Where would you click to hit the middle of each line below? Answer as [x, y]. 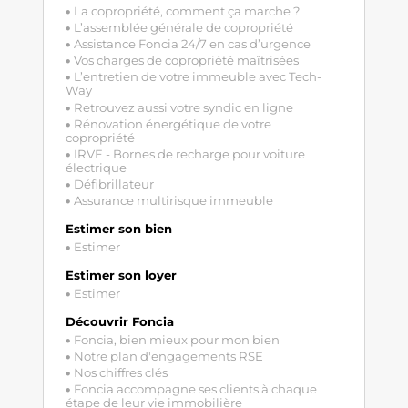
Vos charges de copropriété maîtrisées [186, 61]
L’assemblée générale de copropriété [183, 27]
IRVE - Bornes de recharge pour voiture [189, 153]
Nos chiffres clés [120, 373]
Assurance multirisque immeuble [173, 201]
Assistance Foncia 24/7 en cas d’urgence [192, 44]
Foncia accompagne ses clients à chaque [195, 389]
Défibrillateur [113, 184]
